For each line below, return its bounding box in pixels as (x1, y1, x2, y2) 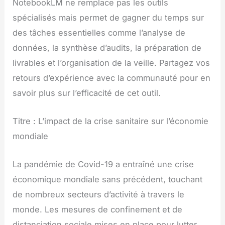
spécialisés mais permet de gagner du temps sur (13, 12, 204, 23)
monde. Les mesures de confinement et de (13, 204, 183, 215)
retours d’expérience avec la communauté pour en (13, 72, 211, 83)
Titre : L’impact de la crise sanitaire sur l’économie (13, 116, 209, 127)
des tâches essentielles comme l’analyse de (13, 27, 186, 38)
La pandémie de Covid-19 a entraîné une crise (13, 159, 194, 170)
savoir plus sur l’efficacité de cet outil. (13, 87, 161, 98)
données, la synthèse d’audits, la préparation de (13, 42, 202, 53)
